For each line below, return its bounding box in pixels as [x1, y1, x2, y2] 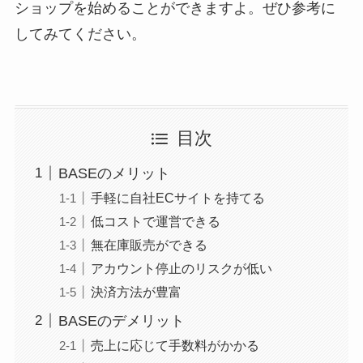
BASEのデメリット [58, 312, 185, 329]
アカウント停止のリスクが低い [90, 260, 272, 275]
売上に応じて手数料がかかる [90, 338, 259, 352]
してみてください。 [14, 26, 146, 43]
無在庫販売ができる [90, 237, 207, 252]
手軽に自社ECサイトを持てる [90, 190, 265, 205]
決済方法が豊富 [90, 284, 181, 300]
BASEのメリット [58, 164, 170, 181]
